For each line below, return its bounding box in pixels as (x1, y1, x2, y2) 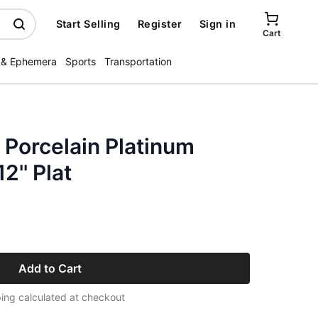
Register (137, 18, 182, 30)
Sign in (199, 18, 236, 30)
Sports (65, 55, 96, 67)
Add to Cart (18, 261, 82, 275)
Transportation (104, 55, 172, 67)
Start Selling (55, 18, 121, 30)
